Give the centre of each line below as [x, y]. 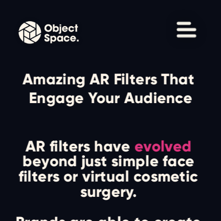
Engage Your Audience [110, 98]
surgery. [110, 192]
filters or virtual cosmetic [108, 176]
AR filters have [80, 146]
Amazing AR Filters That [109, 79]
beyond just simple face [109, 161]
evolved [163, 146]
